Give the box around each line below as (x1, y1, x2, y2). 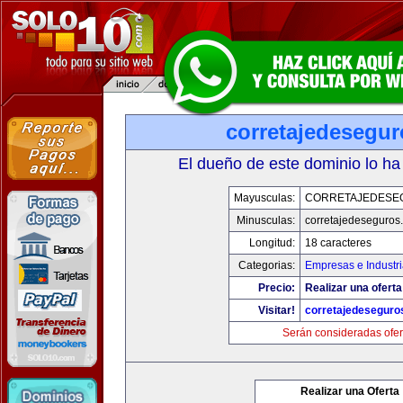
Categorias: (237, 259, 295, 272)
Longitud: (248, 237, 295, 249)
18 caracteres (304, 237, 372, 249)
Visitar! (257, 304, 295, 317)
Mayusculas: (233, 192, 295, 204)
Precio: (257, 282, 295, 294)
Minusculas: (236, 214, 295, 227)
